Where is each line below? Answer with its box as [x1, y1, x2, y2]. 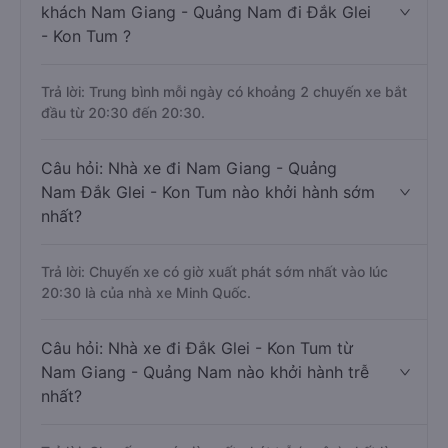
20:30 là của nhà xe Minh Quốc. [41, 284, 251, 301]
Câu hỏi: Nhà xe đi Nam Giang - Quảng [41, 158, 337, 178]
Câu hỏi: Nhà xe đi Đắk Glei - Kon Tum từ [41, 338, 353, 358]
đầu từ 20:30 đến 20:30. [41, 104, 205, 121]
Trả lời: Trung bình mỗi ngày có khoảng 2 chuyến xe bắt [41, 83, 407, 100]
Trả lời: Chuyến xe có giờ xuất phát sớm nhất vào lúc [41, 263, 388, 280]
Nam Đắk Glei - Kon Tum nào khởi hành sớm [41, 182, 375, 202]
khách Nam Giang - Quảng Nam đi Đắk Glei [41, 2, 371, 22]
